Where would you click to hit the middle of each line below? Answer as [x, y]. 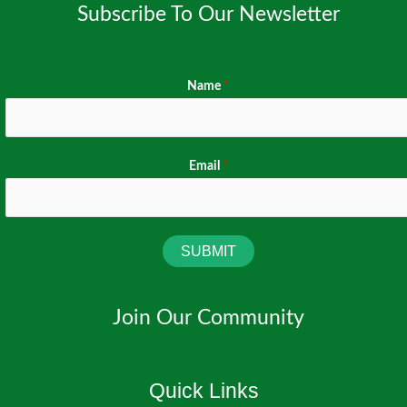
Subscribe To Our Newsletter [208, 15]
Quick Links [203, 391]
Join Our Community [208, 318]
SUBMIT [208, 252]
